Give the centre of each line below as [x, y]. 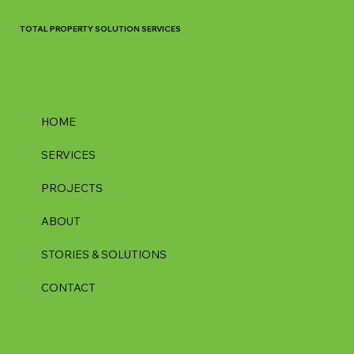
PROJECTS [72, 188]
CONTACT [69, 288]
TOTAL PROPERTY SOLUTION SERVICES [100, 28]
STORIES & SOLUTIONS [104, 255]
